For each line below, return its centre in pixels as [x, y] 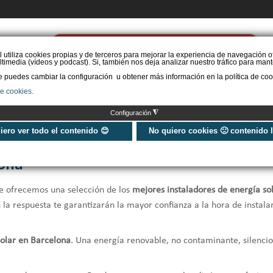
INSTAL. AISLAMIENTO [121, 89]
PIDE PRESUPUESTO [155, 49]
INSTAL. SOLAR [201, 89]
